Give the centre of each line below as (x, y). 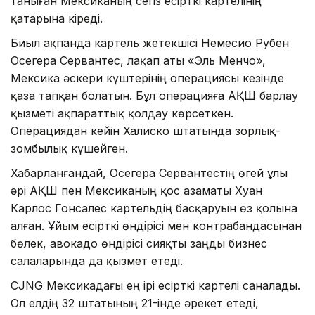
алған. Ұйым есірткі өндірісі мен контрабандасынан (156, 226)
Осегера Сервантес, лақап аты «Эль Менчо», (138, 61)
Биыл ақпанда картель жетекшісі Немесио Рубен (150, 43)
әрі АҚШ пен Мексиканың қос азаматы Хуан (136, 191)
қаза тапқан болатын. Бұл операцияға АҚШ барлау (154, 96)
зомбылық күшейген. (69, 149)
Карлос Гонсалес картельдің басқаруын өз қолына (154, 208)
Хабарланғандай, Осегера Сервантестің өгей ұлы (149, 173)
